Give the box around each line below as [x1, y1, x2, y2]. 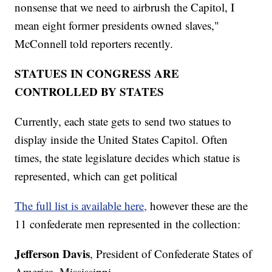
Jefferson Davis [15, 245, 90, 262]
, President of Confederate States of [90, 246, 253, 262]
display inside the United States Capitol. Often [15, 132, 228, 148]
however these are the [147, 198, 248, 214]
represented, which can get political [15, 168, 178, 184]
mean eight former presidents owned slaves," [15, 18, 220, 33]
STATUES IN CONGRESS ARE [15, 65, 180, 82]
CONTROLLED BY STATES [15, 83, 165, 100]
